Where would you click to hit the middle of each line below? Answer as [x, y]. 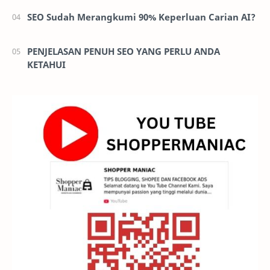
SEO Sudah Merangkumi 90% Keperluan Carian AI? [141, 17]
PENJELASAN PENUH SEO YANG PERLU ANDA [124, 51]
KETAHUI [46, 64]
